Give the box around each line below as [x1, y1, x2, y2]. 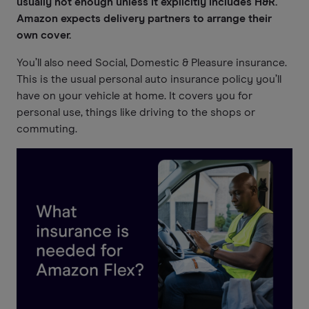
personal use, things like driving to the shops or [17, 107, 255, 118]
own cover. [17, 30, 71, 41]
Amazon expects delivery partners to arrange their [17, 13, 272, 24]
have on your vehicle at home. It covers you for [17, 90, 252, 101]
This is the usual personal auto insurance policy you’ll [17, 74, 281, 85]
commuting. [17, 123, 77, 134]
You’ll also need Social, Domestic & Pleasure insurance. [17, 57, 287, 68]
